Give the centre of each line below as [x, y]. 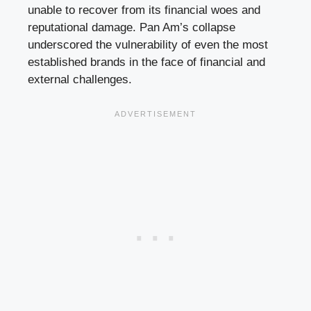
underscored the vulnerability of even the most [148, 44]
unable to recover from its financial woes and [144, 10]
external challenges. [80, 79]
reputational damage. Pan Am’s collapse [132, 27]
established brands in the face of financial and [146, 62]
